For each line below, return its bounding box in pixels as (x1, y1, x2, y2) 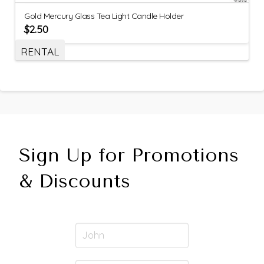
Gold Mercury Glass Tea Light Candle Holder (24, 11, 184, 22)
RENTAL (20, 45, 60, 58)
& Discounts (19, 170, 130, 193)
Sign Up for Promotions (19, 144, 239, 167)
